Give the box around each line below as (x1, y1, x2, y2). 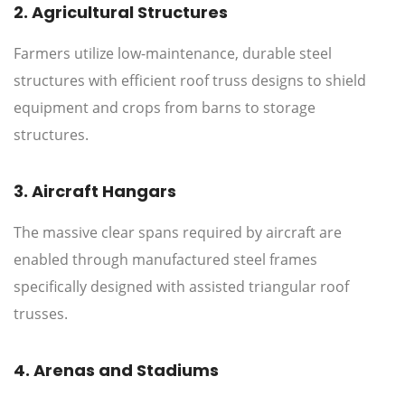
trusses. (14, 304, 68, 325)
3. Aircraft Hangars (14, 180, 176, 203)
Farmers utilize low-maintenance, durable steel (14, 43, 332, 64)
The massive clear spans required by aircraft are (14, 222, 342, 243)
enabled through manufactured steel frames (14, 250, 317, 270)
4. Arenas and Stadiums (14, 359, 219, 382)
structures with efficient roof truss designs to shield (14, 71, 366, 91)
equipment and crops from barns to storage (14, 98, 316, 118)
